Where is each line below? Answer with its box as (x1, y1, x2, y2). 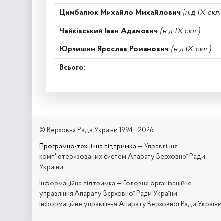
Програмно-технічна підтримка (39, 143, 136, 150)
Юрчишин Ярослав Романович (59, 45, 169, 53)
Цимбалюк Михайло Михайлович (59, 8, 181, 17)
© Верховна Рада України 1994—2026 (39, 127, 154, 134)
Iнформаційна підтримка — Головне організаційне (39, 180, 192, 187)
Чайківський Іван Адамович (59, 27, 158, 35)
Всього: (59, 63, 86, 72)
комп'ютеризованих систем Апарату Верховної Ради (39, 153, 205, 161)
